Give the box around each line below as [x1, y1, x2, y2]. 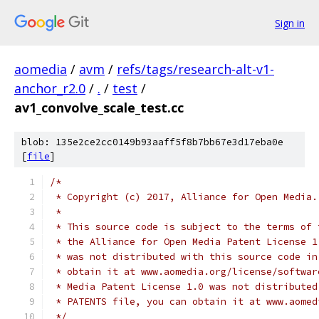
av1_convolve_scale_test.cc [14, 99, 184, 116]
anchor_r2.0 [14, 80, 85, 97]
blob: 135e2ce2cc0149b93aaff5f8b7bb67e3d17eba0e [21, 136, 283, 148]
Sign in [275, 16, 305, 30]
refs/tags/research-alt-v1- [117, 61, 274, 78]
